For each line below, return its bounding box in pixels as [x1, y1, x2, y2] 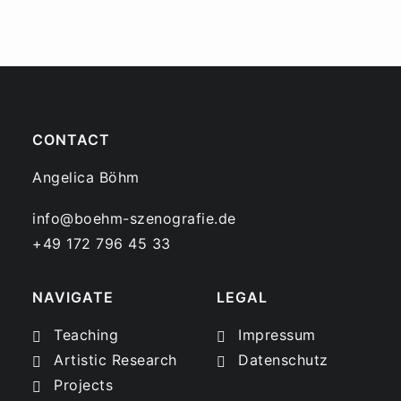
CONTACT [32, 131, 110, 149]
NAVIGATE [32, 288, 114, 306]
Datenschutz [238, 351, 328, 369]
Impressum [238, 326, 316, 344]
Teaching [54, 326, 118, 344]
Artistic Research [54, 351, 177, 369]
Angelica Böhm [32, 168, 140, 186]
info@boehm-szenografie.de [32, 209, 236, 227]
